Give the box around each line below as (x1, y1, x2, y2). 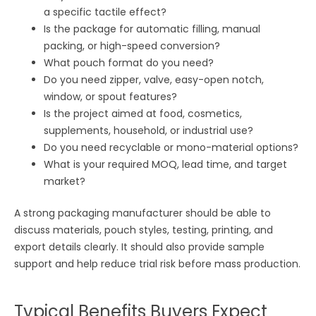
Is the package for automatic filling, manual (44, 21, 261, 36)
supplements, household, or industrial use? (44, 123, 254, 138)
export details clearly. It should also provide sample (14, 239, 265, 254)
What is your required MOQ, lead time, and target (44, 157, 288, 171)
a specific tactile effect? (44, 4, 167, 19)
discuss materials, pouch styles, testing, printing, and (14, 222, 274, 237)
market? (44, 174, 86, 188)
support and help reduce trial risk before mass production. (14, 256, 301, 271)
